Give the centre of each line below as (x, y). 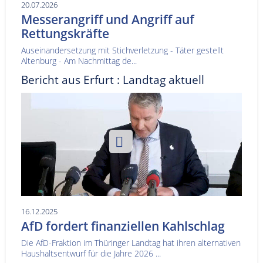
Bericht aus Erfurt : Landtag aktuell (113, 79)
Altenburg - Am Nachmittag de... (79, 60)
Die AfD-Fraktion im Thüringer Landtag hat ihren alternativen (131, 242)
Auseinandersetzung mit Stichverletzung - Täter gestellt (125, 50)
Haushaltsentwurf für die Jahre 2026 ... (91, 253)
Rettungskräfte (65, 33)
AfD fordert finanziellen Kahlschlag (123, 226)
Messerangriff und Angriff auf (108, 19)
